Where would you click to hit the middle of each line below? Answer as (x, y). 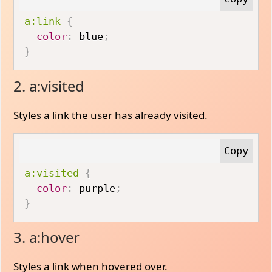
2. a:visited (49, 86)
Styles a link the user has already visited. (111, 115)
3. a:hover (47, 237)
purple (94, 188)
